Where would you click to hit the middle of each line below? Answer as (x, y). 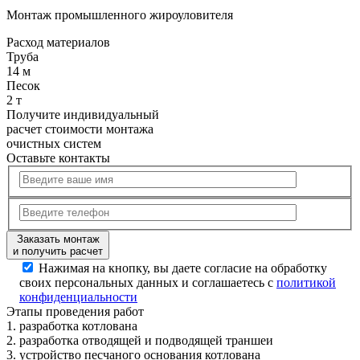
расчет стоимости (56, 129)
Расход (25, 42)
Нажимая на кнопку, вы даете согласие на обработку (183, 268)
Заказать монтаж (58, 239)
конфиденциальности (78, 297)
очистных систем (54, 143)
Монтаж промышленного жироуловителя (120, 14)
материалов (77, 42)
